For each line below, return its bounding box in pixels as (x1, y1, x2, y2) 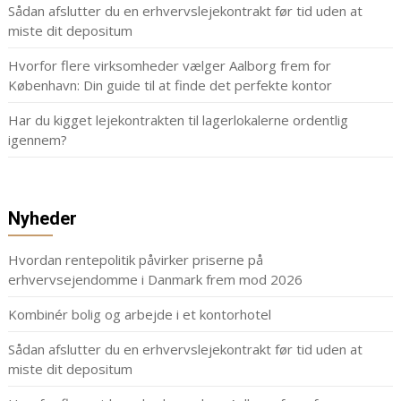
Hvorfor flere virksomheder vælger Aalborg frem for (7, 56, 331, 75)
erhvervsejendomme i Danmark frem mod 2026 (7, 270, 306, 289)
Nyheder (7, 208, 77, 230)
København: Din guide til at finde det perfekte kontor (7, 76, 336, 95)
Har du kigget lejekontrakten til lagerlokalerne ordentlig (7, 111, 348, 130)
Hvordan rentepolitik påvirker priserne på (7, 251, 263, 269)
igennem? (7, 131, 67, 149)
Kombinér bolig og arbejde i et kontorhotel (7, 305, 275, 324)
